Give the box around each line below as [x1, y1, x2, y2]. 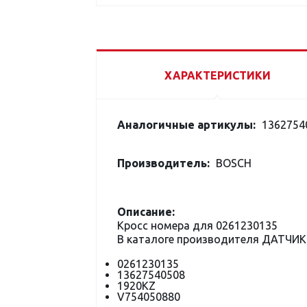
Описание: [117, 206, 175, 218]
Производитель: [117, 157, 210, 169]
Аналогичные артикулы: [117, 119, 256, 131]
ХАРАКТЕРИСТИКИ [164, 69, 271, 82]
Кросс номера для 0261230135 [117, 219, 278, 232]
